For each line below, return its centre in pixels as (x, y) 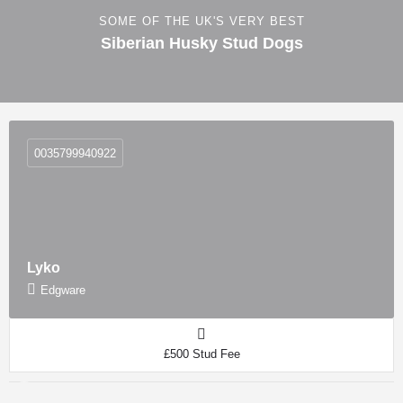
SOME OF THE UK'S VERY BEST (201, 21)
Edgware (63, 290)
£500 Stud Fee (201, 354)
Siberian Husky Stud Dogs (201, 43)
